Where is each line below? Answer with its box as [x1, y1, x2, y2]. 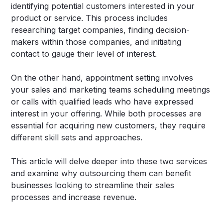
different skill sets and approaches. [11, 132, 143, 143]
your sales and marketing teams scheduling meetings [11, 85, 211, 95]
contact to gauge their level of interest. [11, 49, 157, 59]
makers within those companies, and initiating [11, 37, 182, 47]
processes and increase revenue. [11, 192, 137, 203]
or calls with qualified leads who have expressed [11, 97, 194, 107]
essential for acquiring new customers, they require [11, 120, 206, 131]
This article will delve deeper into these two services [11, 156, 208, 167]
